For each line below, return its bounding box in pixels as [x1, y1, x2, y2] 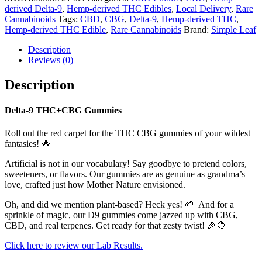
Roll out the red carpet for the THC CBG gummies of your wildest [5, 128, 250, 139]
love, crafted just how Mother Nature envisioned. [5, 180, 185, 190]
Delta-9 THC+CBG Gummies [5, 105, 122, 115]
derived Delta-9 [5, 3, 62, 13]
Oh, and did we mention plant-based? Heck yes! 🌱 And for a [5, 199, 234, 210]
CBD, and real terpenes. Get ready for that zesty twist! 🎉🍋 [5, 220, 226, 231]
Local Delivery [176, 3, 231, 13]
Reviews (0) [28, 54, 73, 65]
